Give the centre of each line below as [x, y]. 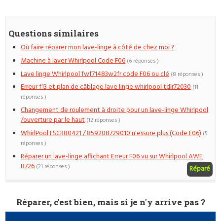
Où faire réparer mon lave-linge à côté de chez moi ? [98, 47]
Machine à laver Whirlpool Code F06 [73, 61]
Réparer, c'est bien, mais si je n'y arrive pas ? [110, 202]
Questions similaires [54, 34]
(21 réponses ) [53, 166]
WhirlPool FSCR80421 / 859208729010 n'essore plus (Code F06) [111, 133]
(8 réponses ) [187, 74]
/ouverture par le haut [53, 120]
